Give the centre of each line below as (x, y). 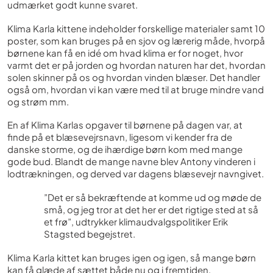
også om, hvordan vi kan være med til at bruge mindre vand (136, 89)
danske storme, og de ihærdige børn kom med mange (125, 149)
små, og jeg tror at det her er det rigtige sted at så (151, 209)
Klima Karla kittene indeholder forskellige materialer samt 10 (136, 28)
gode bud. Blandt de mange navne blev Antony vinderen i (131, 161)
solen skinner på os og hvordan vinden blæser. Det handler (134, 77)
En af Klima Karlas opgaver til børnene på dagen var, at (125, 125)
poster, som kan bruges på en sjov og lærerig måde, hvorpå (136, 40)
